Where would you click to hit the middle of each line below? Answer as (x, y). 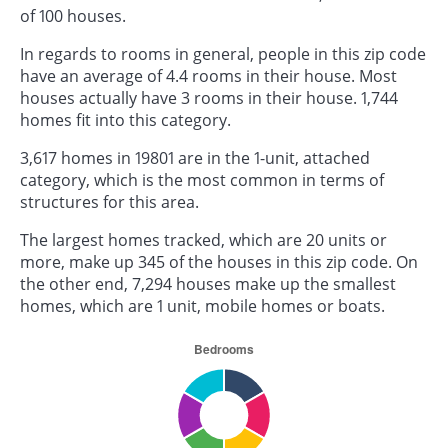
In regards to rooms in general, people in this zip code (223, 53)
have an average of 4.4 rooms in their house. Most (208, 75)
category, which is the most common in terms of (202, 179)
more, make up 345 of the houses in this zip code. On (219, 261)
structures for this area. (109, 201)
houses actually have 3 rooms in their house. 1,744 (209, 97)
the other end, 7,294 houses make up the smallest (208, 283)
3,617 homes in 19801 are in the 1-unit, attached (195, 157)
